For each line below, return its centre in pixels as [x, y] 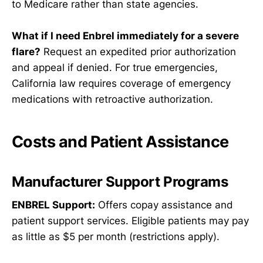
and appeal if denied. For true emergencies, [115, 67]
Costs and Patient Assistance [120, 142]
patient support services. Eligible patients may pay [130, 221]
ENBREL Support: [53, 205]
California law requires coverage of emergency [121, 83]
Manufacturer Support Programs [120, 181]
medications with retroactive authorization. [112, 99]
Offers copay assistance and [164, 205]
